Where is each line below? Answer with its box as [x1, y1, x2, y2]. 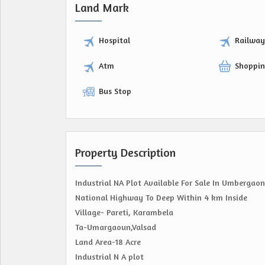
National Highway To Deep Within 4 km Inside [75, 192, 247, 203]
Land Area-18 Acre [75, 237, 141, 247]
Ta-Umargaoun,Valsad [75, 222, 156, 232]
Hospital [99, 35, 130, 46]
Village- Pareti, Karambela [75, 207, 173, 218]
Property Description [75, 146, 176, 160]
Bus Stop [99, 86, 131, 96]
